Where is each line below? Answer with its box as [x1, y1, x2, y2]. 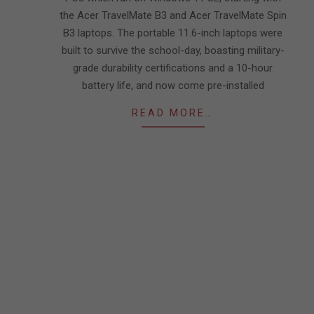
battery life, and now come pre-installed [81, 79, 264, 92]
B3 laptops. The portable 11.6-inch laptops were [63, 27, 282, 39]
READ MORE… [132, 107, 214, 118]
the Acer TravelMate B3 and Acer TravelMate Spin [59, 9, 287, 22]
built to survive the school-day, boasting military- [61, 44, 285, 57]
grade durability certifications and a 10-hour [73, 62, 273, 74]
